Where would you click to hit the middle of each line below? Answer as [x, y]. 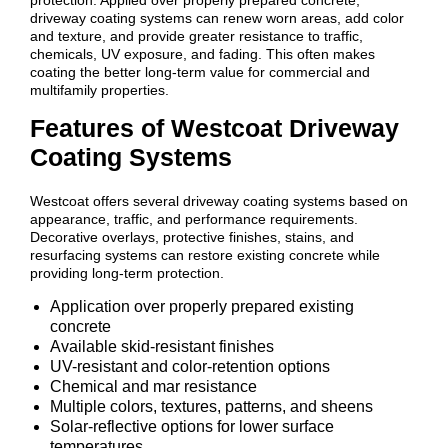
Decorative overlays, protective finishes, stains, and [191, 234]
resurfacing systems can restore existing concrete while [204, 252]
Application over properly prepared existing [201, 304]
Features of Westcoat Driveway [214, 125]
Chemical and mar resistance [153, 384]
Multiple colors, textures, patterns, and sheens [211, 404]
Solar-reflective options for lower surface [191, 424]
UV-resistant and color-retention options [189, 364]
